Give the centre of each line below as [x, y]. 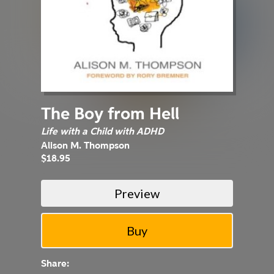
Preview [137, 193]
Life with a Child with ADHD [103, 131]
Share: [55, 263]
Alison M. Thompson [86, 145]
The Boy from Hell [110, 113]
